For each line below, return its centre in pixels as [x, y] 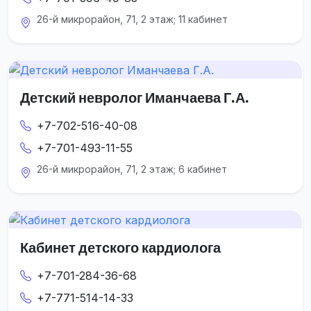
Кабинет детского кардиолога [120, 247]
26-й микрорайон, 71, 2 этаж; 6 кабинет [132, 169]
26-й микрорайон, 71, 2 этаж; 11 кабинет [132, 19]
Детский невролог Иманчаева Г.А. [135, 97]
